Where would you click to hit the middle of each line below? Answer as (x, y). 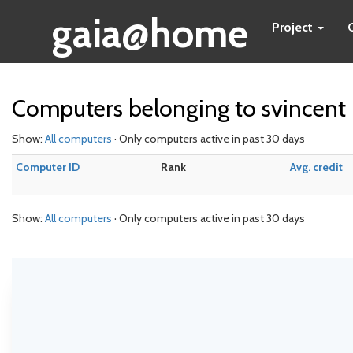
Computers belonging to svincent (179, 108)
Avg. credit (316, 167)
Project (294, 27)
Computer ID (48, 167)
